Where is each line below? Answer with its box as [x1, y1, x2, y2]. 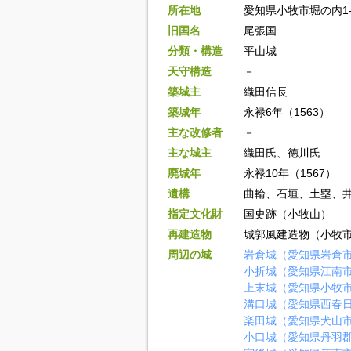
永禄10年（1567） [243, 167, 336, 179]
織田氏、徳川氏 [243, 147, 320, 159]
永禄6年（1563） [243, 106, 330, 118]
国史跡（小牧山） [243, 208, 331, 220]
